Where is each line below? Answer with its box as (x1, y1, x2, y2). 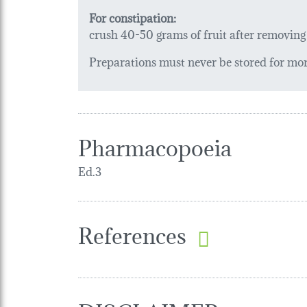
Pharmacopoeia (78, 128, 232, 162)
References (78, 216, 186, 250)
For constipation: (89, 7, 176, 26)
